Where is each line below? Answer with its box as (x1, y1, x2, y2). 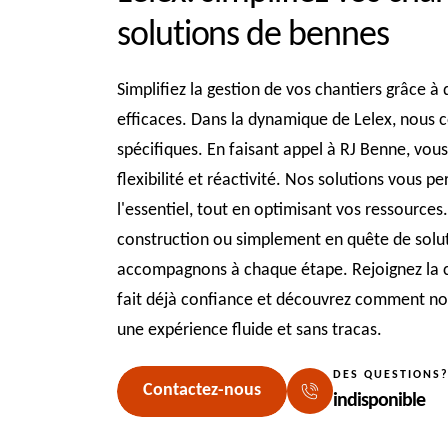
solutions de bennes (117, 17, 389, 54)
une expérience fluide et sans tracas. (117, 320, 382, 340)
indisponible (333, 390, 425, 411)
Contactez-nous (143, 381, 261, 401)
